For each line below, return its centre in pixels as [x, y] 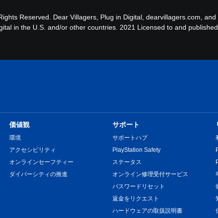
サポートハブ [130, 137]
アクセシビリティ [32, 150]
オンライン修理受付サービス [150, 174]
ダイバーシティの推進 [38, 174]
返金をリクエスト [136, 198]
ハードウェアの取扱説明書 [147, 210]
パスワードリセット [138, 186]
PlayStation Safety [136, 150]
